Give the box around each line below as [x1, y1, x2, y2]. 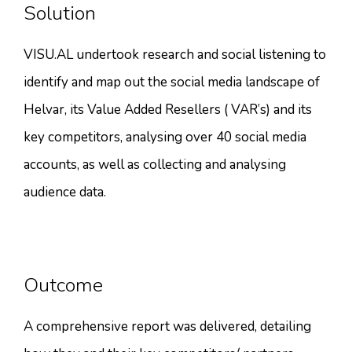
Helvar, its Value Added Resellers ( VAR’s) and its [24, 100, 312, 119]
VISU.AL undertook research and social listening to [24, 45, 326, 64]
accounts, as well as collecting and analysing [24, 155, 286, 174]
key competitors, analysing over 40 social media [24, 127, 306, 146]
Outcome [24, 271, 108, 299]
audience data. [24, 182, 106, 201]
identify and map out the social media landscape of [24, 72, 320, 91]
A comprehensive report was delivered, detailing [24, 317, 311, 335]
